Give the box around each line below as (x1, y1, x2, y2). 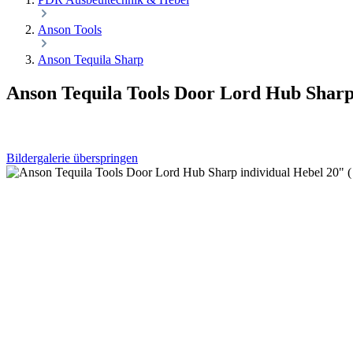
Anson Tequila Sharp (38, 53, 143, 66)
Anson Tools (38, 23, 102, 36)
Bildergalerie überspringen (6, 150, 138, 165)
